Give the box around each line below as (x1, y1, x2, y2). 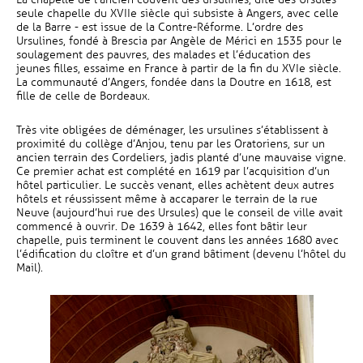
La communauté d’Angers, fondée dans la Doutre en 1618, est (16, 75, 331, 89)
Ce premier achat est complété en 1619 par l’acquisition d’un (16, 164, 330, 178)
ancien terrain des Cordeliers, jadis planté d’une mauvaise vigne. (16, 151, 346, 164)
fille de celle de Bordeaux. (16, 89, 150, 103)
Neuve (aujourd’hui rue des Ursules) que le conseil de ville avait (16, 206, 343, 220)
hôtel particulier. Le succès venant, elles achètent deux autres (16, 178, 334, 192)
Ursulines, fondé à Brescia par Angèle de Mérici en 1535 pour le (16, 34, 342, 48)
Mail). (16, 261, 43, 275)
